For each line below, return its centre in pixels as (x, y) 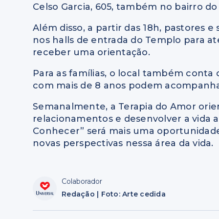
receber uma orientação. (91, 53)
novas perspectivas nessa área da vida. (123, 143)
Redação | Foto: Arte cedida (114, 194)
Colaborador (82, 181)
